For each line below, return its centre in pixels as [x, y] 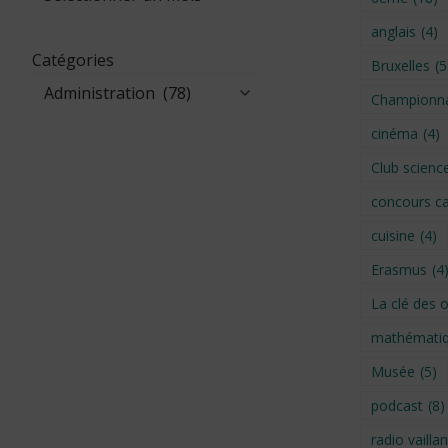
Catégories [73, 59]
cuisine [392, 235]
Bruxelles [400, 65]
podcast [396, 405]
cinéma [394, 133]
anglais [393, 31]
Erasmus [398, 269]
